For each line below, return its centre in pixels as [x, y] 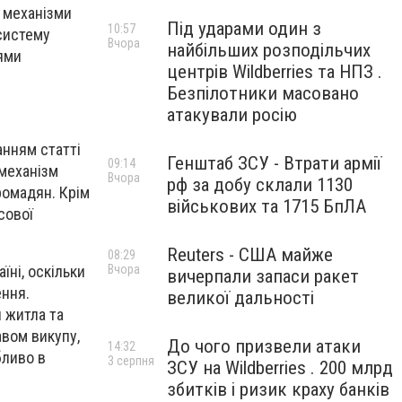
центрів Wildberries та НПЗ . [275, 72]
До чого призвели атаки [264, 346]
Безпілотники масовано [263, 93]
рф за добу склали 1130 [260, 185]
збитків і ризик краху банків [278, 389]
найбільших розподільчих [269, 50]
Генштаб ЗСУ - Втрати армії [274, 163]
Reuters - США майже [250, 255]
